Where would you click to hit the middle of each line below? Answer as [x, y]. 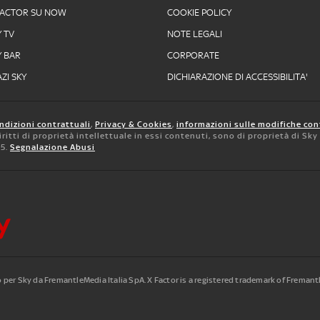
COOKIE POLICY [199, 12]
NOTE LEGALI [195, 34]
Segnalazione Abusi [52, 147]
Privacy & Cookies [134, 124]
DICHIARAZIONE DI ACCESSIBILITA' [237, 77]
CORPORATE [193, 55]
